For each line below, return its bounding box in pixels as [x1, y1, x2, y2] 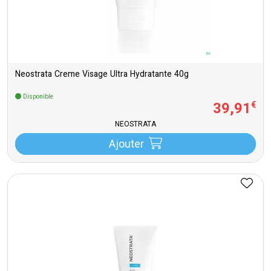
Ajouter [108, 136, 144, 154]
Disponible [21, 92, 53, 102]
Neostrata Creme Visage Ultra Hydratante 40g [15, 68, 189, 82]
